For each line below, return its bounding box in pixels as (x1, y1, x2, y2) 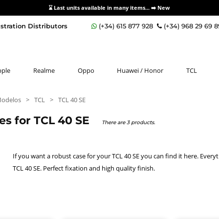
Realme (33, 66, 55, 75)
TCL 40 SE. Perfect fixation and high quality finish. (13, 163, 155, 173)
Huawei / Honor (117, 66, 164, 75)
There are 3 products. (101, 119, 155, 126)
